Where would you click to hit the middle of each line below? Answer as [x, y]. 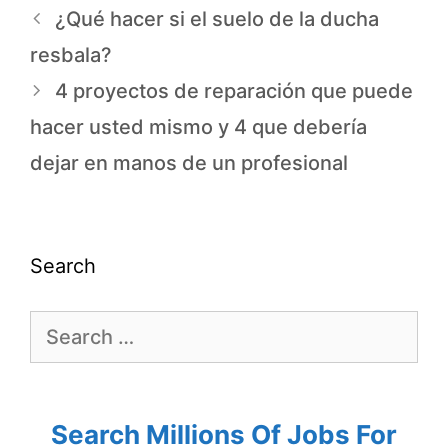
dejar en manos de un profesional [189, 163]
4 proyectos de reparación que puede [234, 91]
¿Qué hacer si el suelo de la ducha [217, 19]
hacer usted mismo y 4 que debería [198, 127]
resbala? [71, 55]
